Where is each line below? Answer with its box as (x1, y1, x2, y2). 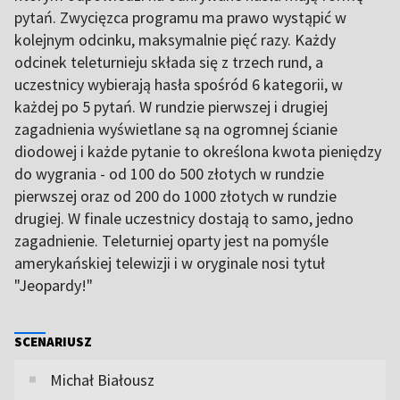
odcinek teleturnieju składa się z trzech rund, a (14, 51, 323, 72)
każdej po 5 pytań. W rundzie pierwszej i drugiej (14, 96, 328, 117)
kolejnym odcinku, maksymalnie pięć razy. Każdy (14, 29, 336, 50)
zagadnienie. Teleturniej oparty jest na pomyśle (14, 229, 329, 251)
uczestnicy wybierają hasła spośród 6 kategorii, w (14, 73, 343, 95)
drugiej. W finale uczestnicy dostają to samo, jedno (14, 207, 354, 229)
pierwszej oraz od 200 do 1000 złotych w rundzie (14, 185, 337, 206)
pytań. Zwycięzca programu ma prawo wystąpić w (14, 6, 346, 28)
